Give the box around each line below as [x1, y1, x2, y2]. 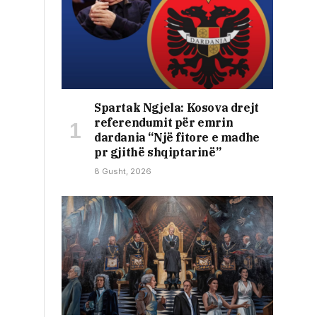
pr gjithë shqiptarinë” [94, 145, 221, 160]
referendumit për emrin [94, 115, 234, 130]
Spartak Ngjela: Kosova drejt [94, 100, 259, 115]
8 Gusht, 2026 [94, 166, 151, 177]
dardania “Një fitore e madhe [94, 130, 260, 145]
